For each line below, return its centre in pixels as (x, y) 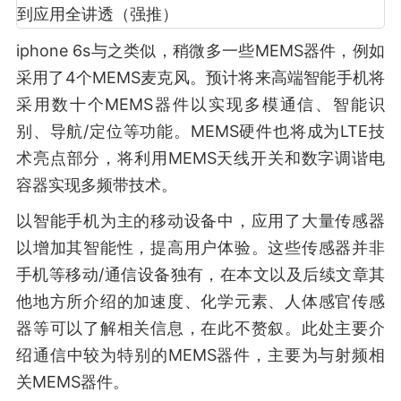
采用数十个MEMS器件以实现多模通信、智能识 (200, 104)
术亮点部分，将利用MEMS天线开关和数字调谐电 (200, 158)
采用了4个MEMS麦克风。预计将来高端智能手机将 (200, 77)
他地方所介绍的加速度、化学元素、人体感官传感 (200, 301)
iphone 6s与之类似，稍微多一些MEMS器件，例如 (200, 51)
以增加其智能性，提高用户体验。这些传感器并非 (200, 247)
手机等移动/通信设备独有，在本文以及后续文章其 (200, 274)
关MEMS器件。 (73, 382)
